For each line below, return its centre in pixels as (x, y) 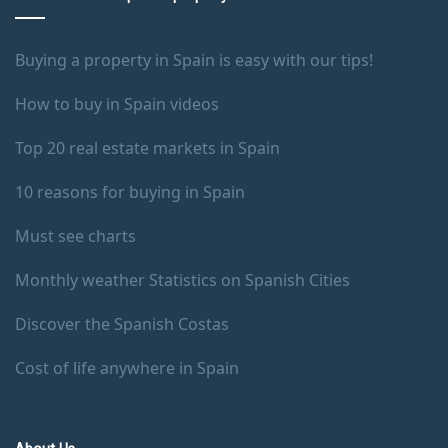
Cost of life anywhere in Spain (127, 367)
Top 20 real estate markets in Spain (147, 147)
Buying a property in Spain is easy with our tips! (194, 59)
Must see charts (75, 235)
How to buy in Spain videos (117, 103)
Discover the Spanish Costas (122, 323)
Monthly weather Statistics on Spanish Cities (182, 279)
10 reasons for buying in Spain (130, 191)
